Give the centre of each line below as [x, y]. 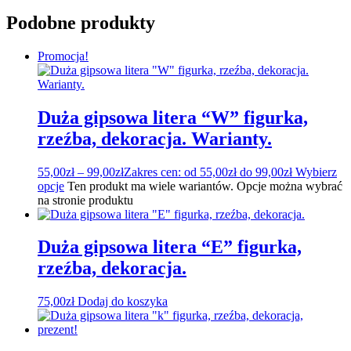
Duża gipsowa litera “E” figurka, [170, 247]
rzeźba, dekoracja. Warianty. [155, 138]
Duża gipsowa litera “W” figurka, [173, 117]
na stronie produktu [85, 200]
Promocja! [63, 56]
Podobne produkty [81, 22]
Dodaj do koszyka [123, 302]
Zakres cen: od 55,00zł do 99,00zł [208, 172]
